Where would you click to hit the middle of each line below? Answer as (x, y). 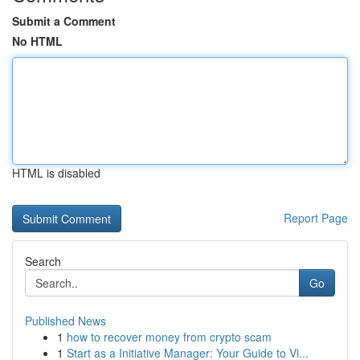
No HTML (37, 41)
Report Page (316, 218)
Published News (65, 321)
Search (43, 261)
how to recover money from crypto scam (169, 337)
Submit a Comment (64, 21)
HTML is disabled (56, 173)
